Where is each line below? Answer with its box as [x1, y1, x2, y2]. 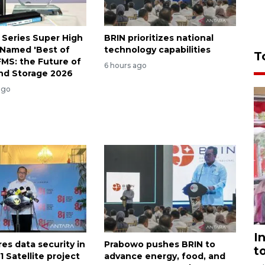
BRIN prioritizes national [104, 32, 214, 43]
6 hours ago [104, 60, 147, 70]
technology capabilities [104, 44, 211, 55]
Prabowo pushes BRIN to [104, 239, 215, 250]
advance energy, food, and [104, 251, 225, 262]
